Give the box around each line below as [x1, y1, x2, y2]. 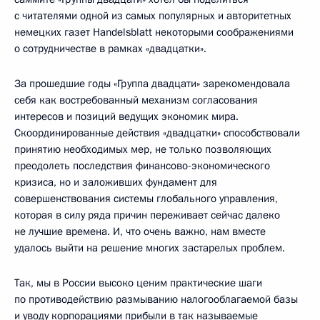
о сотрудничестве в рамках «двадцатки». [14, 41, 206, 56]
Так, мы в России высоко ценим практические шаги [14, 276, 262, 290]
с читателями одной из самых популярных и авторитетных [14, 9, 291, 23]
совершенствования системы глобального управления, [14, 191, 278, 206]
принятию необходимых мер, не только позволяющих [14, 142, 271, 156]
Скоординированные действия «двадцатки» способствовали [14, 126, 300, 140]
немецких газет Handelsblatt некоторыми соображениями [14, 25, 294, 39]
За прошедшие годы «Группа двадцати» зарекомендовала [14, 76, 290, 91]
